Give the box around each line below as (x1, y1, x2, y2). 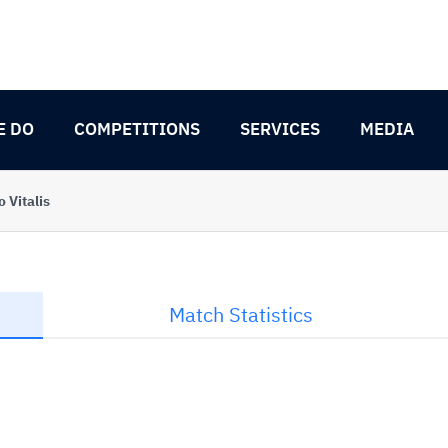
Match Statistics (168, 301, 313, 328)
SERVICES (240, 118, 320, 140)
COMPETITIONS (74, 118, 200, 140)
